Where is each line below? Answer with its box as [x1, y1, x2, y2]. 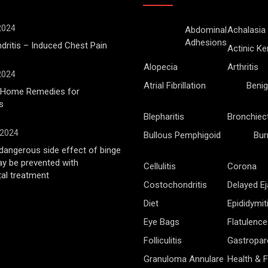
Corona [227, 160, 257, 172]
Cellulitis [144, 160, 176, 172]
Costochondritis [144, 179, 207, 190]
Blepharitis [144, 111, 184, 122]
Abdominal [185, 24, 227, 35]
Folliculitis [144, 234, 182, 246]
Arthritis [227, 61, 258, 72]
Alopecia [144, 61, 178, 72]
